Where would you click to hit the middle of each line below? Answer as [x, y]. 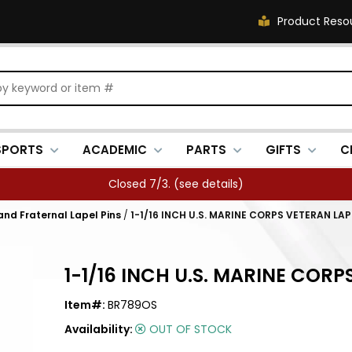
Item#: [86, 305]
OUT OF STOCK [189, 329]
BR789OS [132, 305]
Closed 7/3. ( [144, 184]
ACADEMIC [115, 150]
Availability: [100, 329]
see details [209, 184]
